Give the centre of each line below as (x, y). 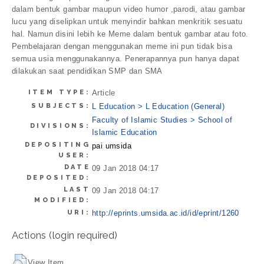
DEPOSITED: (58, 177)
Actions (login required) (65, 235)
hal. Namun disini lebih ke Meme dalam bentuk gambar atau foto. (130, 34)
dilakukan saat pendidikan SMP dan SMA (87, 71)
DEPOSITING (57, 144)
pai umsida (112, 146)
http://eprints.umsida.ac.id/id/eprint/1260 (166, 213)
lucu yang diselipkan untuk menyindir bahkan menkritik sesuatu (127, 22)
